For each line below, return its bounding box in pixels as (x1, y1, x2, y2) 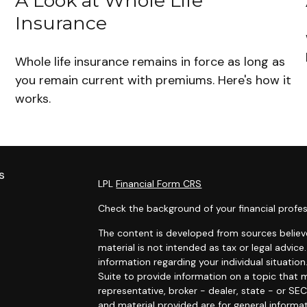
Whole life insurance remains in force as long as (15, 53, 286, 71)
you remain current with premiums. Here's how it (15, 72, 292, 89)
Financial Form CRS (116, 177, 202, 191)
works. (15, 90, 51, 108)
